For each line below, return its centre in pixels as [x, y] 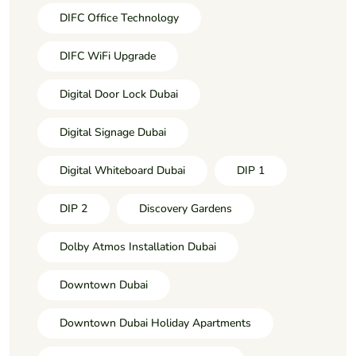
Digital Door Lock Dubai [119, 94]
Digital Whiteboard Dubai [122, 170]
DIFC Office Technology [119, 17]
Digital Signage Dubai [113, 132]
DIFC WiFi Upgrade [108, 56]
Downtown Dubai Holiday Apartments [155, 323]
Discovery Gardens [186, 208]
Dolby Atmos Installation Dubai [138, 246]
